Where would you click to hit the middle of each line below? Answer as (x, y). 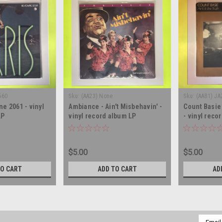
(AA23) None (97, 96)
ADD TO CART (117, 169)
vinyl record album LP (102, 116)
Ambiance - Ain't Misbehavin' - (115, 107)
